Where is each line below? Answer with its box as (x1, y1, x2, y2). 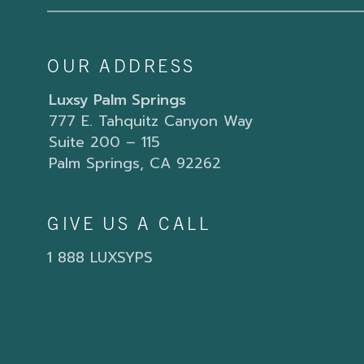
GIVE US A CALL (47, 217, 211, 236)
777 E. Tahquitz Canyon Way (49, 110, 253, 133)
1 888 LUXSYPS (47, 246, 153, 270)
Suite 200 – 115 (49, 131, 160, 154)
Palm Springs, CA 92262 (49, 152, 221, 175)
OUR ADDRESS (47, 59, 196, 78)
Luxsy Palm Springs (49, 89, 186, 112)
